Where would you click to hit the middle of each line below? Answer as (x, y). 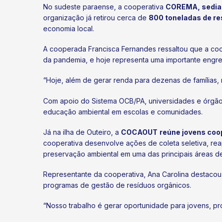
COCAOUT (139, 132)
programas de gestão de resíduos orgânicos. (117, 185)
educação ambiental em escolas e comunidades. (123, 111)
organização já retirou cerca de (96, 17)
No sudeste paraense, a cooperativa (104, 6)
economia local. (69, 28)
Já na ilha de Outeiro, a (82, 132)
